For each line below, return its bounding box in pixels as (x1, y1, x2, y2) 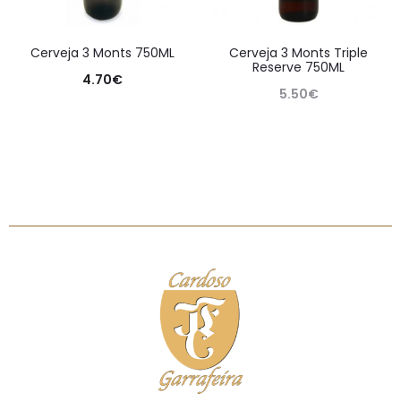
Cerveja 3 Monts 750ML (30, 44, 175, 63)
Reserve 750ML (252, 58, 345, 77)
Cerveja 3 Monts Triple (229, 44, 368, 63)
